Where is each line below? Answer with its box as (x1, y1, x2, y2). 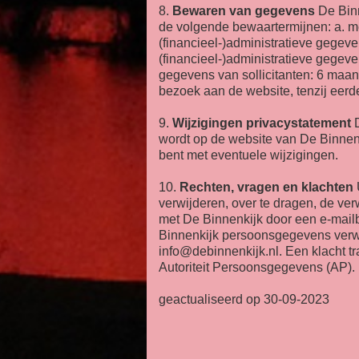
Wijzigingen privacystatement (172, 116, 351, 130)
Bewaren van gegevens (172, 4, 315, 18)
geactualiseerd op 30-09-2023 (159, 292, 329, 306)
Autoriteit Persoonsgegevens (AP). (159, 260, 355, 274)
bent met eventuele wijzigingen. (159, 148, 341, 162)
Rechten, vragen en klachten (179, 180, 353, 194)
